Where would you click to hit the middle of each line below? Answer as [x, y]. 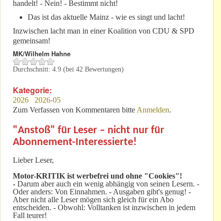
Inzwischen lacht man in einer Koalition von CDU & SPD [104, 31]
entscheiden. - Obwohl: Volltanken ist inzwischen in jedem [104, 208]
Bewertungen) [103, 70]
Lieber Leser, [33, 160]
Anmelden [153, 110]
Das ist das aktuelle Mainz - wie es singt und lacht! [106, 17]
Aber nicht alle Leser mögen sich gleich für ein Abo [93, 200]
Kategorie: [33, 90]
